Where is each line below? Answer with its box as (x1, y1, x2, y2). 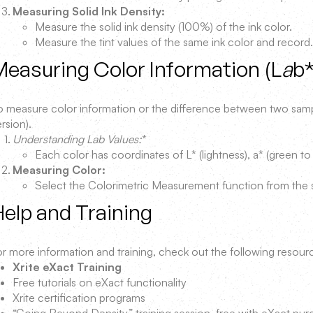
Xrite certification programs (13, 291, 145, 305)
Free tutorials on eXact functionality (13, 275, 187, 289)
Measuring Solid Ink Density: (13, 4, 165, 18)
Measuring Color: (13, 163, 105, 177)
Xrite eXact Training (13, 260, 122, 274)
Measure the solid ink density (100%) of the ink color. (35, 20, 292, 34)
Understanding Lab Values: (13, 132, 142, 146)
